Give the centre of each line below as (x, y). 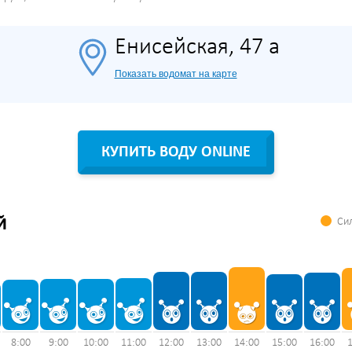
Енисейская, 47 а (197, 48)
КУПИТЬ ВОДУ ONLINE (176, 152)
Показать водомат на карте (176, 74)
